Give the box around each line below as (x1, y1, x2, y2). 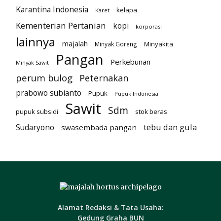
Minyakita (144, 39, 173, 49)
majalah (62, 38, 88, 49)
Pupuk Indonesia (114, 90, 158, 98)
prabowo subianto (16, 87, 81, 99)
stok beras (135, 107, 167, 116)
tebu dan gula (144, 121, 197, 133)
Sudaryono (16, 122, 54, 133)
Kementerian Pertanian (16, 20, 106, 32)
